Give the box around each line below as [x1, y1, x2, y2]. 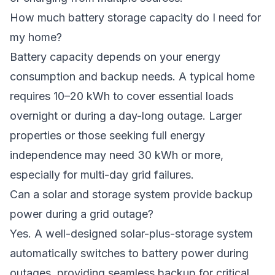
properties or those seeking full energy [10, 129, 205, 142]
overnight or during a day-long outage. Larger [10, 109, 242, 122]
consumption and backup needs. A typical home [10, 70, 255, 83]
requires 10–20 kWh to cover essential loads [10, 90, 233, 103]
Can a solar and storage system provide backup [10, 188, 253, 201]
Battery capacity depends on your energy [10, 50, 220, 63]
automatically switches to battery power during [10, 247, 249, 260]
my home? [10, 31, 62, 44]
